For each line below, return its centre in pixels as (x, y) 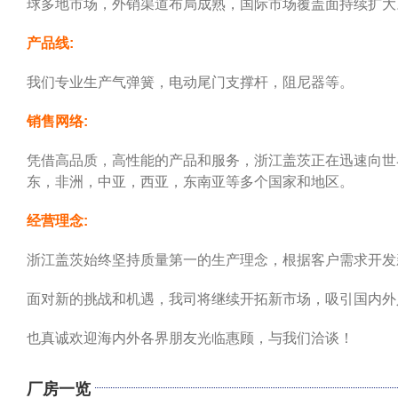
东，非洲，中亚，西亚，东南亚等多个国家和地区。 (190, 182)
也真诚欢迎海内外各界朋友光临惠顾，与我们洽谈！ (190, 338)
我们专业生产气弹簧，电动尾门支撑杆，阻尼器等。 (190, 82)
